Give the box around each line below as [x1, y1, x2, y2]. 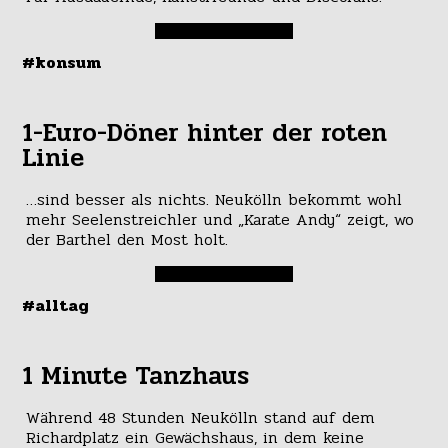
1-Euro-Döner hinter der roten [22, 112, 388, 153]
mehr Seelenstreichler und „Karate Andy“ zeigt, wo [25, 206, 414, 232]
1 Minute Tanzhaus [22, 355, 250, 396]
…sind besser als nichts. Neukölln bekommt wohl [25, 186, 402, 212]
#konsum [22, 49, 102, 75]
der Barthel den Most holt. [25, 226, 228, 252]
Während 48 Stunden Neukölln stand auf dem [25, 405, 375, 431]
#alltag [22, 292, 90, 318]
